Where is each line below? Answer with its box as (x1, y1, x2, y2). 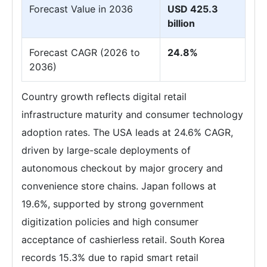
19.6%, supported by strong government (21, 197, 204, 210)
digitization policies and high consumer (21, 215, 198, 228)
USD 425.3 (167, 2, 218, 15)
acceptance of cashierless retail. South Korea (21, 233, 225, 246)
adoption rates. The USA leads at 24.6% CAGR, (21, 126, 233, 138)
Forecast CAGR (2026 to (29, 46, 140, 58)
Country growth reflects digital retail (21, 90, 187, 103)
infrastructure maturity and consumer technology (21, 108, 243, 120)
